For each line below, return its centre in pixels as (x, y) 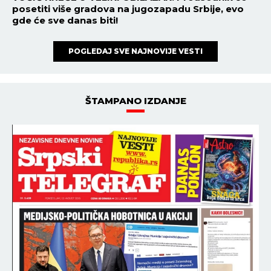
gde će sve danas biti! (65, 21)
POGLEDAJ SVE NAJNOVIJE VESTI (135, 51)
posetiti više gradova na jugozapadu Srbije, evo (128, 9)
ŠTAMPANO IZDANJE (135, 101)
